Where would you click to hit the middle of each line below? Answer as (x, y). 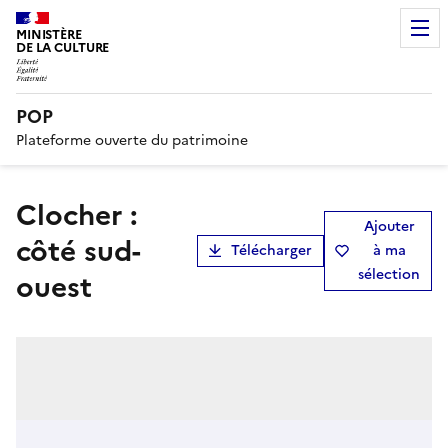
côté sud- (78, 250)
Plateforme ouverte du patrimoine (132, 140)
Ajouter (389, 226)
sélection (389, 274)
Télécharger (271, 250)
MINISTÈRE (49, 34)
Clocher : (26, 214)
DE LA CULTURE (63, 47)
